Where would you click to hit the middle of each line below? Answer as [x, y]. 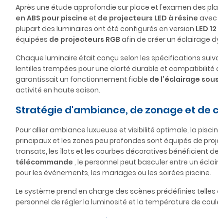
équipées [32, 39]
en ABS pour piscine [52, 18]
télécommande [44, 162]
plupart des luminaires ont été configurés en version [106, 29]
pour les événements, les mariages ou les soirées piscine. [113, 173]
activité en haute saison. [58, 90]
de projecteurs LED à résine [148, 18]
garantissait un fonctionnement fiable [82, 79]
